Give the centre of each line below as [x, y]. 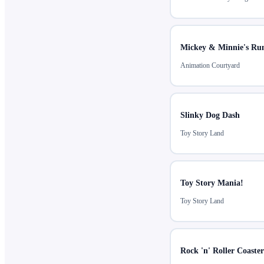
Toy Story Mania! [212, 183]
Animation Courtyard [210, 66]
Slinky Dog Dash [210, 115]
